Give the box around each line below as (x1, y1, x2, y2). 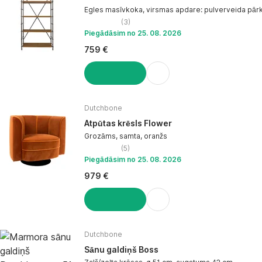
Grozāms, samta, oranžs (84, 132, 167, 141)
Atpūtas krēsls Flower (84, 118, 172, 129)
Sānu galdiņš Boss (84, 244, 158, 255)
